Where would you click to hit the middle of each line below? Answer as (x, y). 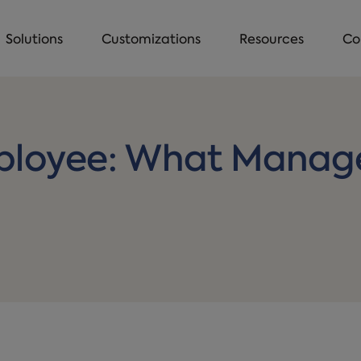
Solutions (34, 40)
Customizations (151, 40)
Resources (272, 40)
